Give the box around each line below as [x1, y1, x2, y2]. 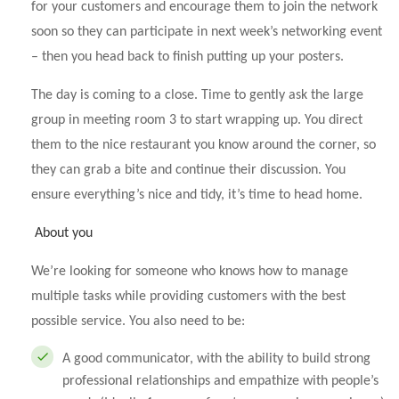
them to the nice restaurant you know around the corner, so [31, 138, 376, 152]
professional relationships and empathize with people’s [62, 374, 379, 388]
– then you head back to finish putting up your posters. [31, 50, 344, 64]
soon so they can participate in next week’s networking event [31, 25, 382, 39]
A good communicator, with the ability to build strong [62, 352, 370, 366]
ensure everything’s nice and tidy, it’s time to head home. [31, 188, 362, 202]
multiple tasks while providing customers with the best [31, 289, 346, 304]
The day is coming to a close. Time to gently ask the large [31, 88, 363, 102]
